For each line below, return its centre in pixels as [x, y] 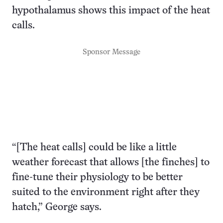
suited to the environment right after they [106, 192]
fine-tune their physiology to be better [97, 177]
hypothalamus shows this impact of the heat [111, 10]
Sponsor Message [111, 52]
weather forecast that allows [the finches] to [111, 162]
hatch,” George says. [57, 207]
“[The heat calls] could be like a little [94, 147]
